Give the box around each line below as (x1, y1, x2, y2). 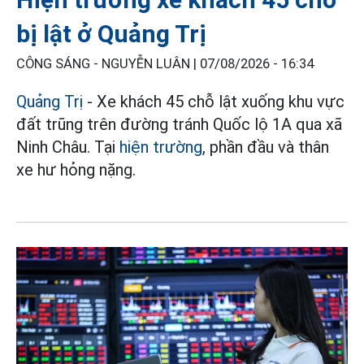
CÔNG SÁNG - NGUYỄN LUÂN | (16, 55, 200, 71)
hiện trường (119, 136, 202, 157)
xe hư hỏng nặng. (16, 159, 136, 180)
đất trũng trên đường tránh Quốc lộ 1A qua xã (16, 114, 342, 134)
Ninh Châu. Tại (16, 136, 119, 157)
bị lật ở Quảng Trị (16, 19, 206, 48)
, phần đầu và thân (202, 136, 329, 157)
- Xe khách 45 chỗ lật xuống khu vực (83, 91, 344, 111)
